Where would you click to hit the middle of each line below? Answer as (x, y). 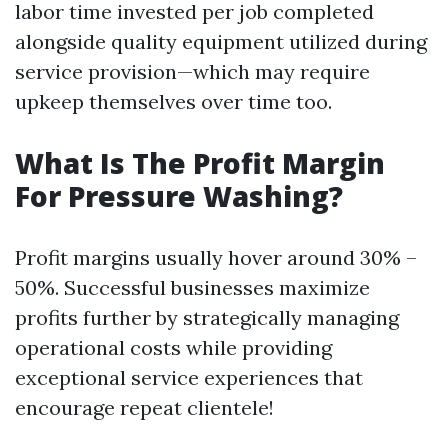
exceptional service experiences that (189, 377)
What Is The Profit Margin (200, 163)
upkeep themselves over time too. (173, 101)
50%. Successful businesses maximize (192, 287)
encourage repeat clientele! (144, 407)
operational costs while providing (173, 347)
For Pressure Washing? (179, 196)
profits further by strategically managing (207, 317)
